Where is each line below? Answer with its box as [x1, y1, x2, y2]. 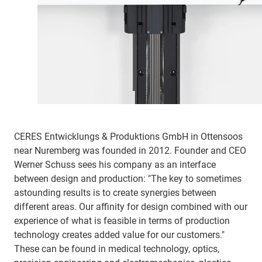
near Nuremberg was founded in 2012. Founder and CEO [14, 145, 246, 157]
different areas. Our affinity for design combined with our [14, 201, 247, 213]
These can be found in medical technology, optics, [14, 243, 219, 255]
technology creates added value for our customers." [14, 229, 225, 241]
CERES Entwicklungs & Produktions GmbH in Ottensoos [14, 131, 243, 143]
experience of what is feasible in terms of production [14, 215, 230, 227]
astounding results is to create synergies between [14, 187, 216, 199]
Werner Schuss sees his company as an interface [14, 159, 216, 171]
